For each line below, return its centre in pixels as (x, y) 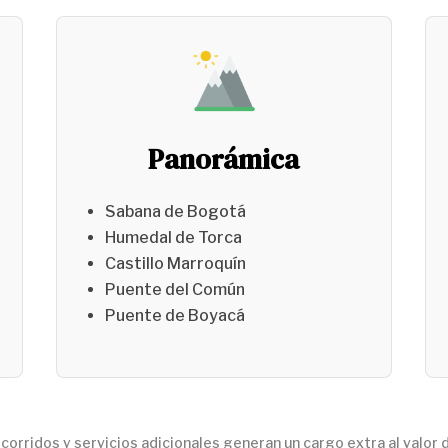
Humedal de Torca (173, 237)
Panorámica (224, 158)
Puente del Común (174, 289)
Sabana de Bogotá (175, 211)
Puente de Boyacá (174, 315)
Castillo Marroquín (175, 263)
